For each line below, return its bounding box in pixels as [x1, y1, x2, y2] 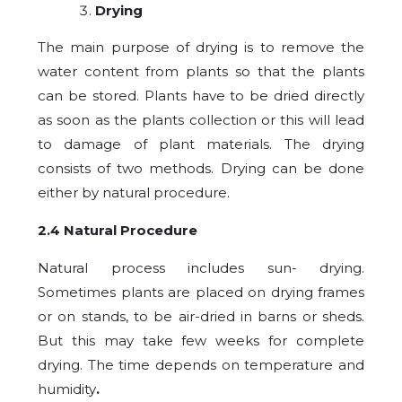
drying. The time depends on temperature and [38, 356, 364, 373]
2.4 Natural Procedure [38, 222, 197, 239]
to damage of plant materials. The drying [38, 135, 364, 153]
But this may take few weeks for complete [38, 332, 364, 349]
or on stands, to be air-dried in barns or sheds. [38, 308, 364, 325]
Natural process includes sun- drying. [38, 259, 364, 276]
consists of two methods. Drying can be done [38, 160, 364, 177]
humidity [38, 380, 96, 398]
